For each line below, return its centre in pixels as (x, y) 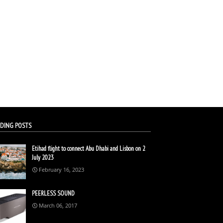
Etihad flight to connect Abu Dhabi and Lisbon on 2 (88, 148)
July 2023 (43, 157)
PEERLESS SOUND (53, 193)
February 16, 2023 (61, 169)
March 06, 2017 (58, 205)
